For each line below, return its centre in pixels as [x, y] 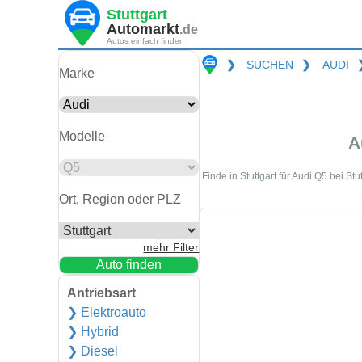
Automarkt [143, 29]
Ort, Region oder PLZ [120, 199]
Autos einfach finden [145, 40]
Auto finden [129, 265]
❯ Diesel [93, 351]
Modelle [82, 136]
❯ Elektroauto [107, 312]
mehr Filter [171, 248]
